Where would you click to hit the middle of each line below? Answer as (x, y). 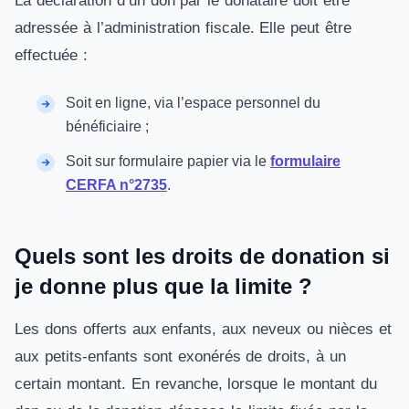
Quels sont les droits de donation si (202, 256)
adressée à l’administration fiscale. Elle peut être (184, 28)
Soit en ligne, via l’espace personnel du (193, 103)
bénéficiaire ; (107, 126)
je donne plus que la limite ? (163, 286)
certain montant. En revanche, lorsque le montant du (196, 384)
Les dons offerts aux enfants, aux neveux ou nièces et (203, 329)
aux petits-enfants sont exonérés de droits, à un (180, 357)
